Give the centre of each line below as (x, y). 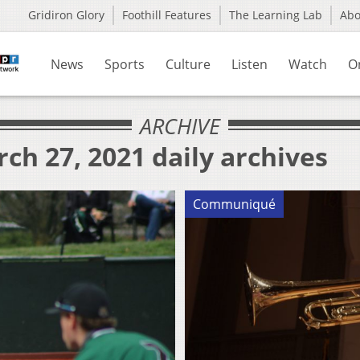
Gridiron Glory (66, 15)
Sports (125, 64)
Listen (250, 64)
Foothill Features (167, 15)
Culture (188, 64)
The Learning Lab (276, 15)
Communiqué (234, 205)
